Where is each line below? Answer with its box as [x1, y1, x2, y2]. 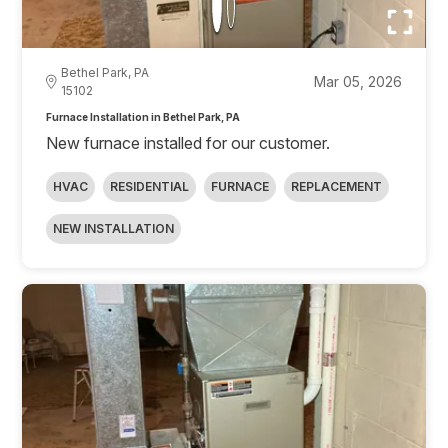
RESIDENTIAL [110, 178, 190, 194]
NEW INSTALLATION [53, 220, 175, 236]
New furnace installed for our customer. [46, 132, 331, 153]
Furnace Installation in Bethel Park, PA [46, 110, 241, 123]
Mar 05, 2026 [313, 72, 402, 90]
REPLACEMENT [291, 178, 383, 194]
